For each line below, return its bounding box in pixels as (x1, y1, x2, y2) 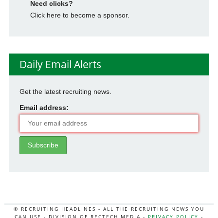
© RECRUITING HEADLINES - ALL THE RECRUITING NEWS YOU (14, 205, 204, 212)
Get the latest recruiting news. (19, 88, 111, 96)
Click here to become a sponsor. (30, 11, 129, 19)
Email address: (19, 104, 69, 112)
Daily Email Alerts (19, 57, 101, 72)
